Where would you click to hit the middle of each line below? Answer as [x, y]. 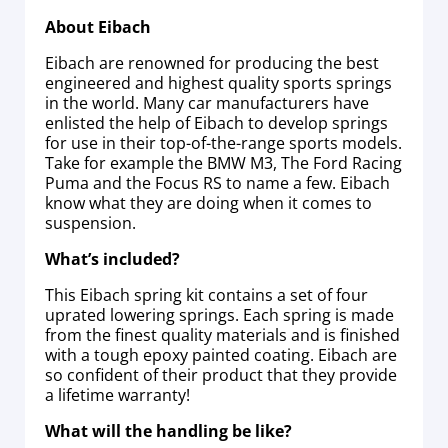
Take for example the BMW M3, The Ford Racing [223, 162]
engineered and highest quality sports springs [218, 82]
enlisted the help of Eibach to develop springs [216, 122]
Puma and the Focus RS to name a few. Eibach [217, 182]
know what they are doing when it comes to [208, 202]
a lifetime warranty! [117, 394]
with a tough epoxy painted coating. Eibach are [221, 354]
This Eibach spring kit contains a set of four [206, 294]
